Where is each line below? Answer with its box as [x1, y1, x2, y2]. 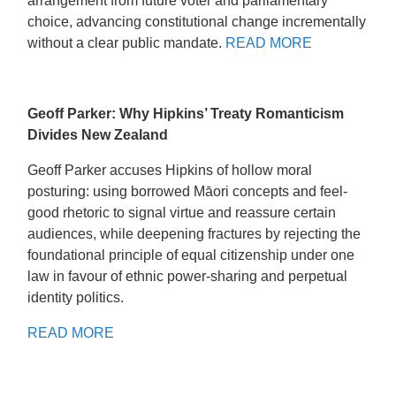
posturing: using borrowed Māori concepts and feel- [27, 183, 348, 199]
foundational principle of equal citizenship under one [27, 247, 355, 263]
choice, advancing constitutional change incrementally [27, 13, 367, 29]
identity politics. [27, 289, 125, 305]
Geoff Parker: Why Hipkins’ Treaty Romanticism [27, 105, 345, 121]
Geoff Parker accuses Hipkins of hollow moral [27, 162, 313, 178]
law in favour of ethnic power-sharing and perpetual [27, 268, 348, 284]
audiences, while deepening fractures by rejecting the [27, 225, 362, 241]
